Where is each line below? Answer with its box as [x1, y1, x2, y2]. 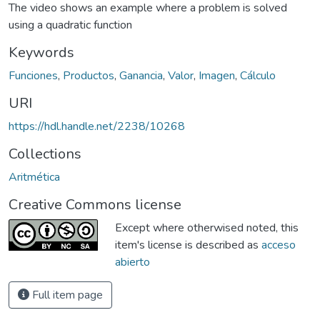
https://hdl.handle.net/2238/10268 [9, 118, 185, 134]
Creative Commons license [9, 194, 181, 214]
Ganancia [119, 67, 163, 84]
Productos [63, 67, 114, 84]
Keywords [9, 42, 74, 62]
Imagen [199, 67, 235, 84]
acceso [261, 236, 296, 253]
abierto [115, 254, 150, 270]
